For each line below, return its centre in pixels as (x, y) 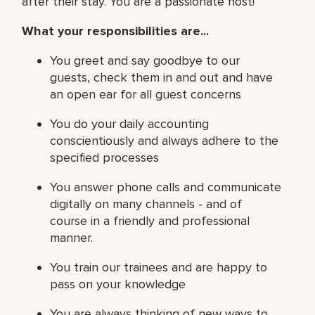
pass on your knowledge (118, 284)
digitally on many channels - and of (146, 204)
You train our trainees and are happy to (159, 267)
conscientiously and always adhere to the (165, 140)
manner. (72, 237)
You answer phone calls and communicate (166, 187)
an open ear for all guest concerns (146, 94)
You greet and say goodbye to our (145, 60)
